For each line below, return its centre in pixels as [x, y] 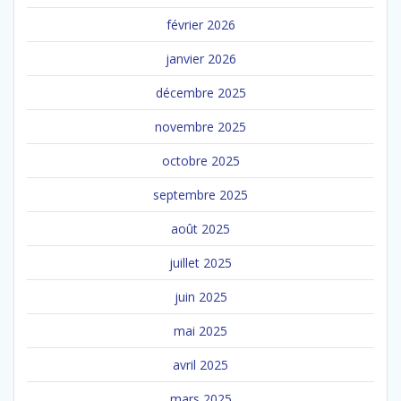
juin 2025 [200, 296]
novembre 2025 [200, 126]
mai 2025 [200, 330]
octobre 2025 [200, 160]
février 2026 [200, 24]
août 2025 [200, 228]
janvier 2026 [200, 58]
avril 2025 [200, 364]
